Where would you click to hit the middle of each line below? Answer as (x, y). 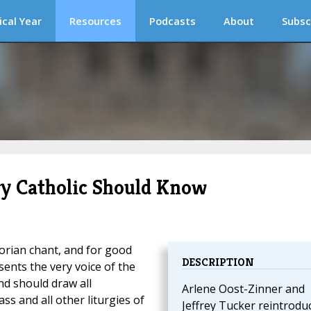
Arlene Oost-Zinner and (243, 289)
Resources (95, 21)
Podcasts (173, 21)
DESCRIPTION (218, 262)
